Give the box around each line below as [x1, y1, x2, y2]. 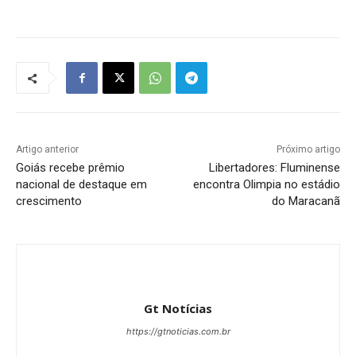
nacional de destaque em [16, 177, 147, 192]
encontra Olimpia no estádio [192, 177, 340, 192]
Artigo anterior [16, 144, 79, 156]
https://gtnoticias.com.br [126, 326, 230, 338]
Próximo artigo [276, 144, 340, 156]
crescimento [16, 194, 82, 209]
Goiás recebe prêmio [16, 161, 125, 176]
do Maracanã [271, 194, 340, 209]
